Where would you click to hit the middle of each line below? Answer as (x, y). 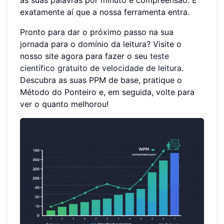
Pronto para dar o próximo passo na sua (97, 32)
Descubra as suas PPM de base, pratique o (101, 80)
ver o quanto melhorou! (64, 104)
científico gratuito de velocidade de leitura (101, 68)
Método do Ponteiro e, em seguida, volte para (107, 92)
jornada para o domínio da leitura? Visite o (101, 44)
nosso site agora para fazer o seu (85, 56)
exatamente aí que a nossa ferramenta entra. (105, 12)
